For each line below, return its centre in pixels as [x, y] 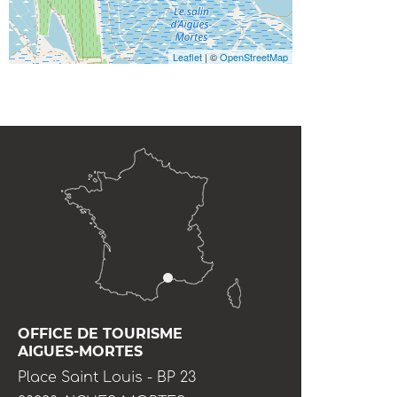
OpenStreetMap [254, 57]
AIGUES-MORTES [80, 351]
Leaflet [187, 57]
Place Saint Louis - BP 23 [107, 378]
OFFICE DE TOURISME [100, 334]
